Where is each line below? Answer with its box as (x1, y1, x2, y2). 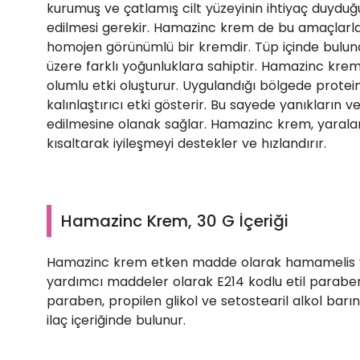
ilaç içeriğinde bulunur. (47, 311, 186, 329)
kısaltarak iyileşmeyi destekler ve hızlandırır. (47, 134, 326, 153)
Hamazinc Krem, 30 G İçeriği (61, 210, 288, 232)
